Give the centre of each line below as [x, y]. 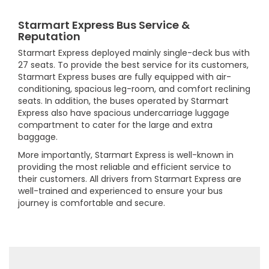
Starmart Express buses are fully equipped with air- [125, 77]
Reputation [49, 36]
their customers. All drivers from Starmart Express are [130, 179]
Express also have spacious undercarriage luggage [124, 113]
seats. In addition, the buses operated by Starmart [123, 101]
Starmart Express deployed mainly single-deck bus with [134, 53]
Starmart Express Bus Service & [104, 25]
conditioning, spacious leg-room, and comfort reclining [134, 89]
